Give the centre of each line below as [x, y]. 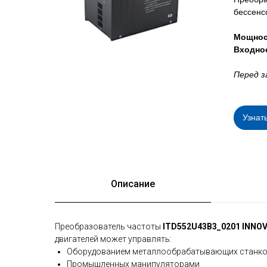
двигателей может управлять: [113, 239]
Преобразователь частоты [109, 226]
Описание [133, 184]
